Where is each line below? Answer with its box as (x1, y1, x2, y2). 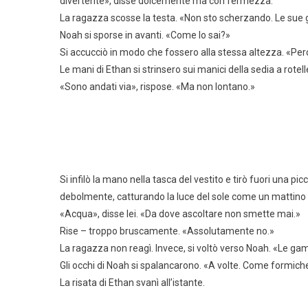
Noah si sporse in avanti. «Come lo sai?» (60, 29, 230, 41)
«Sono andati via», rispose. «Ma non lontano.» (60, 80, 255, 92)
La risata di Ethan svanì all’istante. (60, 276, 205, 288)
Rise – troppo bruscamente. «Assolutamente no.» (60, 225, 274, 236)
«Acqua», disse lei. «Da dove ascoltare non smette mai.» (60, 208, 300, 219)
